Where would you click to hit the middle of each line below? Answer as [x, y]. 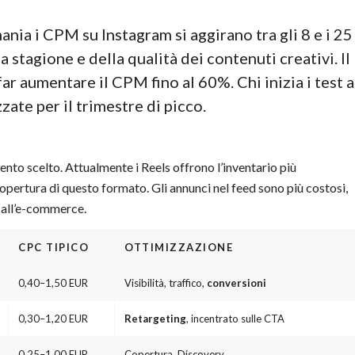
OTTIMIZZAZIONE [179, 248]
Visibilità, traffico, [166, 283]
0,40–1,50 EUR [53, 283]
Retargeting [155, 319]
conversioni [237, 283]
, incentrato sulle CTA [235, 319]
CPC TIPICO [53, 248]
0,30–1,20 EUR [53, 319]
